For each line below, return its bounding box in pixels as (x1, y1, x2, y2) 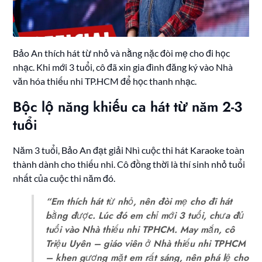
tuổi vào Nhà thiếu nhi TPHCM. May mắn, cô (46, 223, 235, 237)
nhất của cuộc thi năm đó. (13, 173, 116, 184)
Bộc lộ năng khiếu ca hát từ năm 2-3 (13, 96, 243, 118)
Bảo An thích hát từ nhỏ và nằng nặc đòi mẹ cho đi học (13, 47, 230, 59)
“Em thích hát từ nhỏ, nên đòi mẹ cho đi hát (46, 195, 233, 209)
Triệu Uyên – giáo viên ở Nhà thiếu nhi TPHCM (46, 237, 246, 251)
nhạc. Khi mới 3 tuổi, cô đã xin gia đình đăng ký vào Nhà (13, 61, 233, 73)
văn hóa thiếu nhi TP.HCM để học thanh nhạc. (13, 75, 197, 87)
